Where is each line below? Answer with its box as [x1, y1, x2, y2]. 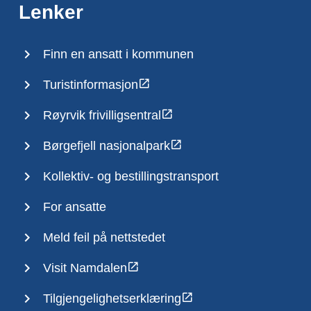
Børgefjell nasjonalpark [42, 139, 170, 153]
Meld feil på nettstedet [42, 230, 165, 244]
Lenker [18, 1, 83, 23]
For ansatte [42, 200, 106, 214]
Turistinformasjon [42, 78, 138, 92]
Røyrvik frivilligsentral [42, 108, 161, 122]
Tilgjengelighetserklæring [42, 292, 181, 305]
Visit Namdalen [42, 261, 127, 275]
